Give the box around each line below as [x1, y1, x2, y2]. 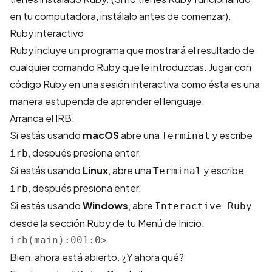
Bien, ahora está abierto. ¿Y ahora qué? [10, 251, 184, 263]
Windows [83, 199, 128, 212]
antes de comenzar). [137, 10, 231, 22]
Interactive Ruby [155, 200, 252, 212]
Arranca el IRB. [10, 112, 75, 124]
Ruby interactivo [10, 27, 84, 39]
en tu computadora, [10, 10, 100, 22]
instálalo [100, 10, 137, 22]
